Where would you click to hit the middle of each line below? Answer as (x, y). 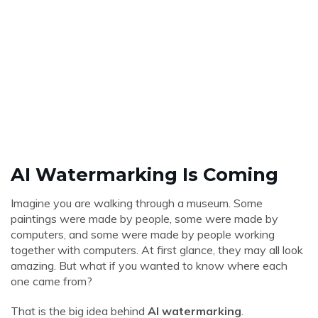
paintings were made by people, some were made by (144, 219)
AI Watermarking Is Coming (144, 174)
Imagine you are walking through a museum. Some (137, 203)
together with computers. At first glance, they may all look (157, 250)
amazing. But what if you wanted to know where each (149, 265)
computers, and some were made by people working (143, 234)
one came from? (51, 281)
